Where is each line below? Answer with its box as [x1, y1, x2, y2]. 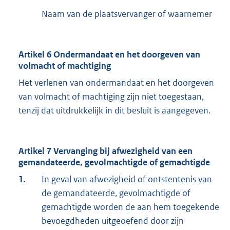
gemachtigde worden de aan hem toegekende [42, 201, 219, 213]
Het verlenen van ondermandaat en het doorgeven [18, 76, 214, 88]
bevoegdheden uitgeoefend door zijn [42, 215, 184, 226]
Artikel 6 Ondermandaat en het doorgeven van [18, 48, 200, 60]
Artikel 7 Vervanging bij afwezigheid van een [18, 145, 193, 157]
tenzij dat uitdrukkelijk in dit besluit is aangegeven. [18, 104, 210, 116]
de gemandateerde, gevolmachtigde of [42, 187, 190, 199]
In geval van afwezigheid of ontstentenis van [42, 173, 212, 185]
